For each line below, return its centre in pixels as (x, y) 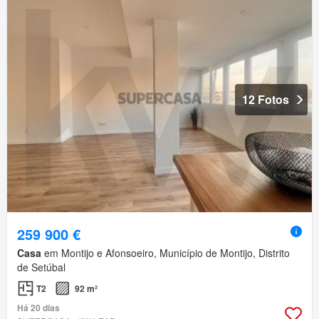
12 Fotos (266, 99)
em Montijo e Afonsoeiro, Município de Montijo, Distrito (166, 252)
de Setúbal (41, 267)
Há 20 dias (38, 307)
